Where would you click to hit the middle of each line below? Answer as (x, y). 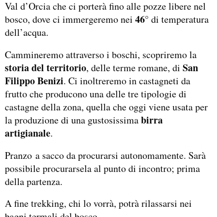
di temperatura (179, 19)
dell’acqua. (27, 32)
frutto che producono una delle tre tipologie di (96, 93)
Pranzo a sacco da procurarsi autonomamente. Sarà (105, 155)
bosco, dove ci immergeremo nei (70, 19)
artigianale (28, 133)
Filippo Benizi (34, 80)
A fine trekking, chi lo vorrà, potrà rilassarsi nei (98, 203)
